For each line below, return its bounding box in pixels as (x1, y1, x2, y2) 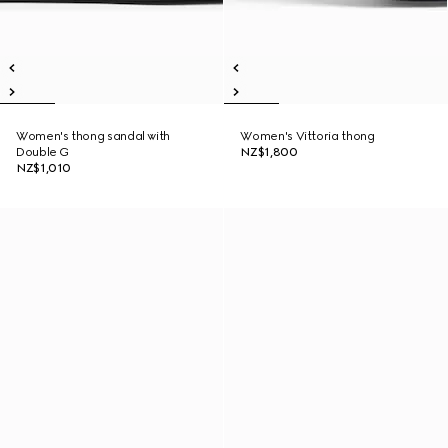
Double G (16, 145, 70, 159)
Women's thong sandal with (16, 129, 170, 143)
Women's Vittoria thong (240, 129, 375, 143)
